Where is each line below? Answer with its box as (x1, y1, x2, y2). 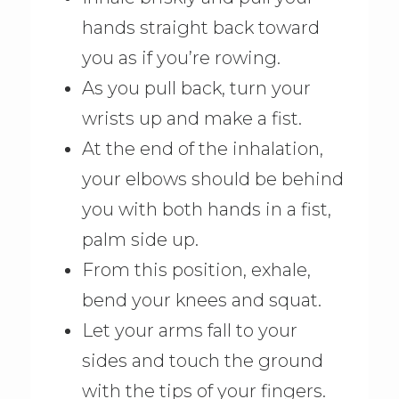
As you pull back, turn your (81, 77, 311, 99)
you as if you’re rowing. (81, 46, 281, 69)
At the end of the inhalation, (81, 137, 323, 159)
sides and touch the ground (81, 349, 323, 371)
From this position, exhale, (81, 258, 311, 281)
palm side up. (81, 228, 199, 250)
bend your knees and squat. (81, 289, 322, 311)
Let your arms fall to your (81, 319, 297, 341)
